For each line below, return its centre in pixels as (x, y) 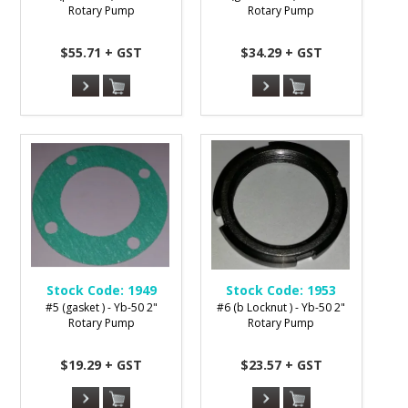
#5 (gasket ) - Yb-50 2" (101, 307)
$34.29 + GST (281, 53)
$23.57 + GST (281, 364)
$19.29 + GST (102, 364)
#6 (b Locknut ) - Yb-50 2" (281, 307)
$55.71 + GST (102, 53)
